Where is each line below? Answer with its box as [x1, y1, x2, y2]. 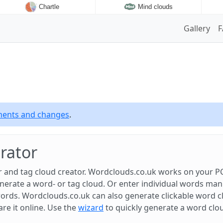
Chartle [38, 3, 59, 11]
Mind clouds [137, 3, 173, 11]
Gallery [184, 23, 211, 34]
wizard [78, 202, 104, 213]
